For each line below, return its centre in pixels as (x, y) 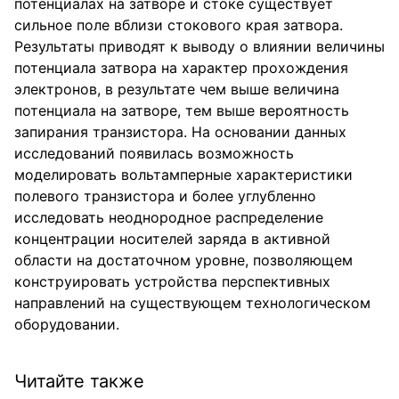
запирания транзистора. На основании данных (180, 132)
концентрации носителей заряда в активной (172, 239)
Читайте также (79, 381)
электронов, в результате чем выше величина (177, 89)
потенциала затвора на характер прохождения (181, 68)
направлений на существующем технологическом (192, 303)
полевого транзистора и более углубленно (165, 196)
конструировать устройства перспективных (172, 281)
